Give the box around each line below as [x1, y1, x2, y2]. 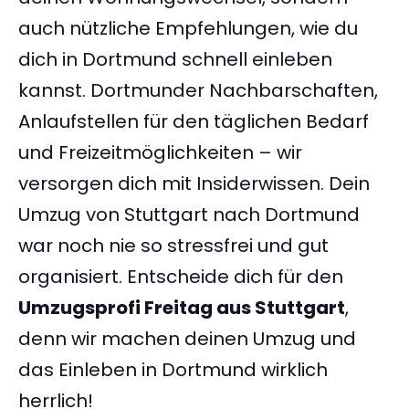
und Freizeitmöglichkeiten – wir [18, 140, 302, 166]
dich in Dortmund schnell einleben [18, 47, 332, 73]
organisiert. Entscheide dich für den [18, 264, 343, 290]
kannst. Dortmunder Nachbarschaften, [18, 78, 378, 104]
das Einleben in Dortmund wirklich [18, 357, 328, 383]
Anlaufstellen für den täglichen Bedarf [18, 109, 369, 135]
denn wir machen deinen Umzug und [18, 326, 356, 352]
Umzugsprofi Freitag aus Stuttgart [18, 295, 345, 321]
